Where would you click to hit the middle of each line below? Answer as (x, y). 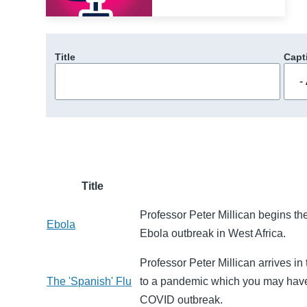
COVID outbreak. (182, 299)
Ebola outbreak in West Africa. (213, 233)
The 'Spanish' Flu (89, 281)
